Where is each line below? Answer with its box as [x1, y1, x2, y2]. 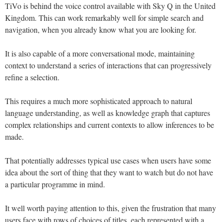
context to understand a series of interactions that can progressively [5, 60, 212, 71]
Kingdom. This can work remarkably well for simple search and [5, 12, 204, 23]
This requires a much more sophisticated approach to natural [5, 96, 192, 107]
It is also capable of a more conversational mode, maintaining [5, 48, 195, 59]
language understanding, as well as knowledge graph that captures [5, 108, 210, 118]
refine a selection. [5, 72, 59, 83]
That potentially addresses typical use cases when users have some [5, 155, 211, 166]
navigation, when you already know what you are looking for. [5, 24, 196, 35]
